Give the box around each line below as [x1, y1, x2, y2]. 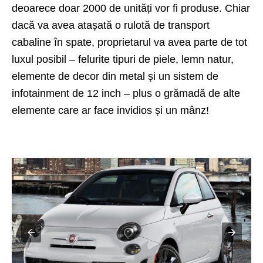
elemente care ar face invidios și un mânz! [12, 104, 209, 117]
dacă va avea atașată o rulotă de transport [12, 19, 210, 32]
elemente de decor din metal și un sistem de [12, 70, 218, 83]
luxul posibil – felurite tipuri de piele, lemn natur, [12, 53, 234, 66]
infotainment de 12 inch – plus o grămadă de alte [12, 87, 240, 100]
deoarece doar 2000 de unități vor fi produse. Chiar [12, 2, 250, 15]
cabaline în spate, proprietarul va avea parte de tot [12, 36, 247, 49]
